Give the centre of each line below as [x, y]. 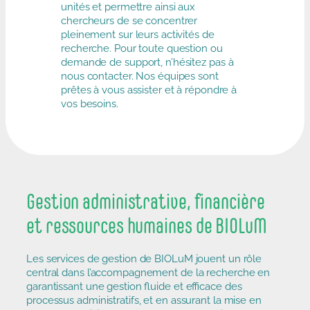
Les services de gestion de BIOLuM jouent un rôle [144, 259]
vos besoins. [90, 103]
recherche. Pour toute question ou [142, 48]
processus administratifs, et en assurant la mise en [144, 300]
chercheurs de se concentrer [129, 20]
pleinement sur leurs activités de [138, 34]
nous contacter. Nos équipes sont [140, 75]
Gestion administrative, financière [146, 202]
